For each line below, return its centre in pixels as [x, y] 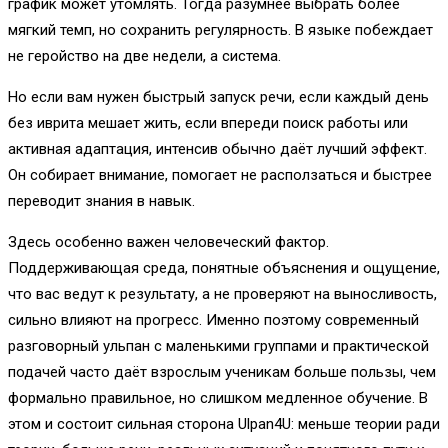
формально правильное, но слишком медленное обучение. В [218, 397]
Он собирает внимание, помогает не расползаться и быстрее [220, 174]
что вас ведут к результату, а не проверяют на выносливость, [222, 293]
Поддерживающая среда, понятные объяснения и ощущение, [224, 267]
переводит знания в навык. [101, 200]
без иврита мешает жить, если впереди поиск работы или [208, 122]
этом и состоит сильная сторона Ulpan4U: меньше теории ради [224, 423]
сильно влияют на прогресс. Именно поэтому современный [213, 319]
